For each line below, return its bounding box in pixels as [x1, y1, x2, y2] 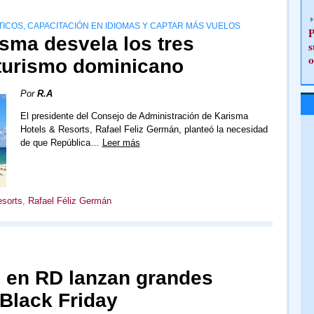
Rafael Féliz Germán [27, 196, 111, 207]
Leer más [102, 137, 140, 148]
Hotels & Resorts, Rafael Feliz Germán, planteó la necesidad [20, 124, 268, 135]
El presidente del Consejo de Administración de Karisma [20, 111, 248, 121]
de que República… [20, 137, 102, 148]
